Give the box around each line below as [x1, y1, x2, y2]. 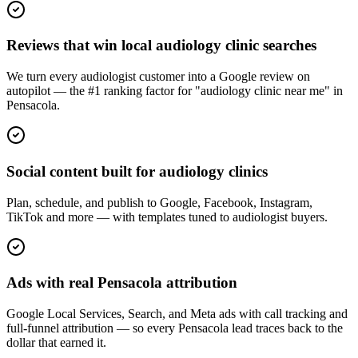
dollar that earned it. [6, 335, 106, 349]
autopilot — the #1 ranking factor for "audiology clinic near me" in [6, 84, 343, 98]
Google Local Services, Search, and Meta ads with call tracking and [6, 306, 348, 320]
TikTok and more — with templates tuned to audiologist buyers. [6, 209, 328, 224]
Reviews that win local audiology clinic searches [6, 37, 316, 54]
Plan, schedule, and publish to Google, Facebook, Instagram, [6, 195, 312, 209]
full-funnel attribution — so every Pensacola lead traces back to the [6, 320, 343, 335]
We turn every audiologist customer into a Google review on [6, 70, 310, 84]
